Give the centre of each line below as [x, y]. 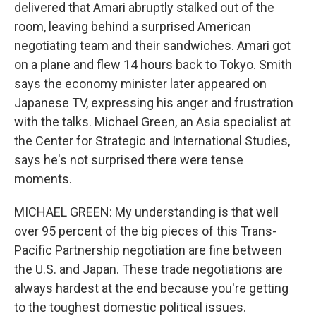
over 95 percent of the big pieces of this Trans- [145, 231]
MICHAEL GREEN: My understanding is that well [146, 212]
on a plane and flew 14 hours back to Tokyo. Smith [153, 65]
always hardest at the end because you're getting [151, 288]
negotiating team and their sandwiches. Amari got [152, 45]
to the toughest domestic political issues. [130, 307]
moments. [43, 179]
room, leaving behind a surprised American [133, 26]
